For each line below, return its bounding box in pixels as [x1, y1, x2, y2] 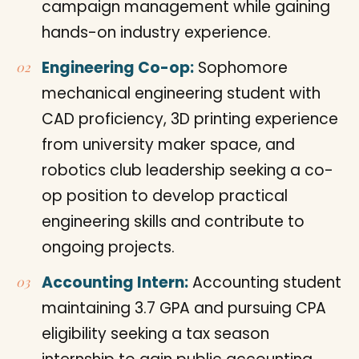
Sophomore [194, 56, 288, 79]
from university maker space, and [42, 133, 295, 155]
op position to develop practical [42, 184, 288, 207]
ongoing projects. [42, 236, 175, 258]
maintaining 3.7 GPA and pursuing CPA [42, 296, 326, 319]
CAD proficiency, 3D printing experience [42, 107, 338, 130]
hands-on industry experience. [42, 21, 271, 43]
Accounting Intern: [42, 271, 188, 293]
